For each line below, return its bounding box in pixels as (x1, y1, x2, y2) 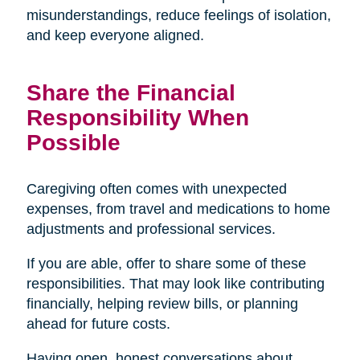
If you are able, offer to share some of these (26, 255, 306, 272)
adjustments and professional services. (26, 220, 276, 237)
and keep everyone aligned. (26, 27, 204, 43)
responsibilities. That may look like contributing (26, 275, 325, 292)
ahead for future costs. (26, 315, 170, 332)
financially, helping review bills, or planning (26, 295, 298, 312)
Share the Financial (26, 79, 235, 105)
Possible (26, 129, 121, 155)
